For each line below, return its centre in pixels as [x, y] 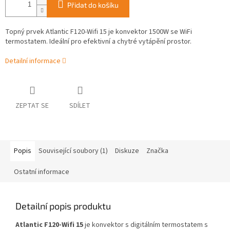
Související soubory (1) [73, 151]
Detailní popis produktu [63, 206]
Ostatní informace [42, 172]
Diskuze [127, 151]
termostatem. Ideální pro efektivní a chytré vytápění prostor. [98, 42]
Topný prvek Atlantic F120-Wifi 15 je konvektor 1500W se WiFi [99, 32]
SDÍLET [80, 106]
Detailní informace [33, 61]
